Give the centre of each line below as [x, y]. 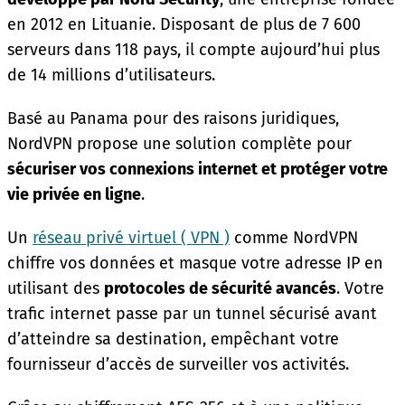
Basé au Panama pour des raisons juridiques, [173, 118]
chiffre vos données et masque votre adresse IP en [195, 263]
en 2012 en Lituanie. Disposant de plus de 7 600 [184, 24]
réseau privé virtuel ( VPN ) [131, 237]
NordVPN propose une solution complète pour [179, 143]
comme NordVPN [294, 237]
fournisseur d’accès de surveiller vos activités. [178, 364]
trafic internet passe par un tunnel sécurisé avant [192, 313]
